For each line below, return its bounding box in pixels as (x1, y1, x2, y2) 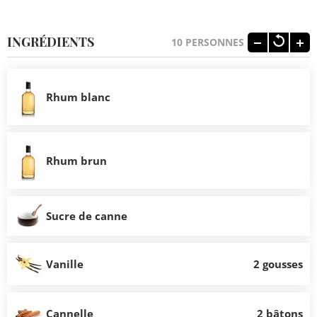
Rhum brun (46, 153, 107, 168)
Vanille (46, 256, 83, 271)
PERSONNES (185, 35, 244, 50)
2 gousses (253, 256, 303, 271)
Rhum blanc (46, 89, 110, 104)
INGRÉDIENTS (7, 33, 95, 51)
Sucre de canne (46, 208, 127, 223)
